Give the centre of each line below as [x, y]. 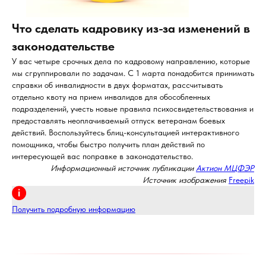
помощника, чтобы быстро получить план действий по [108, 144]
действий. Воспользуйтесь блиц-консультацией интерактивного [126, 132]
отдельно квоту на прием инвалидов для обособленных [111, 97]
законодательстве [63, 46]
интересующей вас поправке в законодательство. [102, 156]
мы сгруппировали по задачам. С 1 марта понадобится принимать [133, 73]
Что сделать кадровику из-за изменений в [131, 28]
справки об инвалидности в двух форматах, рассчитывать [117, 85]
